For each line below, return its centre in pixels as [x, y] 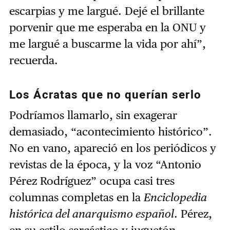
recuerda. [33, 60]
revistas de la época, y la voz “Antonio [105, 165]
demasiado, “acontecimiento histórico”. [110, 132]
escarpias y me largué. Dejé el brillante [107, 11]
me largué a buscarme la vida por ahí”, [107, 43]
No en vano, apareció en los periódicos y [112, 148]
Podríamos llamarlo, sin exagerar [93, 115]
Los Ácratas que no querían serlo [105, 95]
